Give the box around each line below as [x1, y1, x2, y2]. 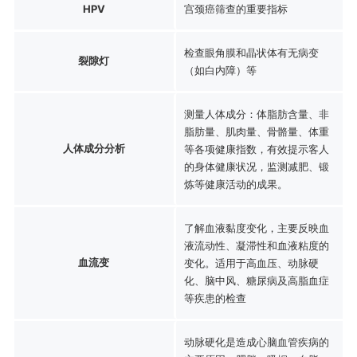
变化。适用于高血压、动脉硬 [183, 256, 319, 269]
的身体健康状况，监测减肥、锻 [183, 159, 329, 173]
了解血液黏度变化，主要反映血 [183, 221, 329, 234]
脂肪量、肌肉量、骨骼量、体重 [183, 124, 329, 138]
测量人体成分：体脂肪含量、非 [183, 107, 329, 120]
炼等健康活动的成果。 [183, 177, 288, 190]
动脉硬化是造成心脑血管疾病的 [183, 335, 329, 348]
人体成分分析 [62, 141, 125, 155]
